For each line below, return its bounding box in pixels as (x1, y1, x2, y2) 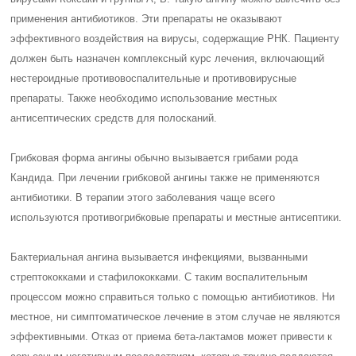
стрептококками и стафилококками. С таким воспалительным (10, 271, 308, 283)
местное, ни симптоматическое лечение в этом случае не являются (10, 311, 341, 323)
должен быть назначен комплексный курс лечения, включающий (10, 52, 325, 64)
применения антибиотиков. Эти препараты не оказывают (10, 13, 283, 25)
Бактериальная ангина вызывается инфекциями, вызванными (10, 251, 308, 263)
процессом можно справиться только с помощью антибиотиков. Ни (10, 291, 335, 303)
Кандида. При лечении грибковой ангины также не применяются (10, 172, 320, 184)
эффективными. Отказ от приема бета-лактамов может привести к (10, 331, 333, 342)
